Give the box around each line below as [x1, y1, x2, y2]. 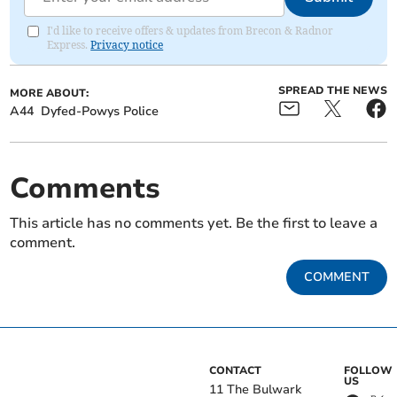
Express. [47, 38, 91, 52]
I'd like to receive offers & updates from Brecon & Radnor [47, 24, 334, 38]
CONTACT [209, 363, 261, 378]
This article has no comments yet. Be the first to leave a [10, 214, 378, 234]
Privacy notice [90, 38, 164, 52]
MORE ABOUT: [10, 86, 90, 101]
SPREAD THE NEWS [277, 83, 387, 98]
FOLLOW [343, 363, 393, 378]
